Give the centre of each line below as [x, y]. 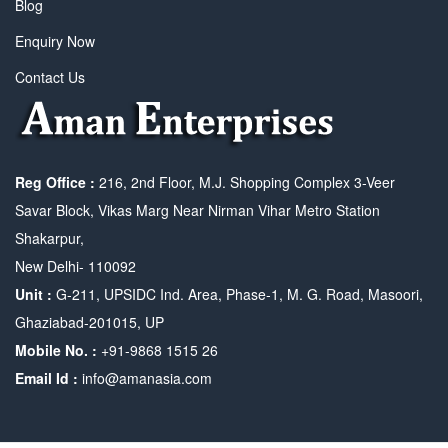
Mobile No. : [56, 350]
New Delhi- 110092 [75, 266]
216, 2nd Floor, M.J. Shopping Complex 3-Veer [247, 182]
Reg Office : [57, 182]
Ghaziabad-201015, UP [89, 322]
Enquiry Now [55, 41]
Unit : [33, 294]
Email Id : [46, 378]
